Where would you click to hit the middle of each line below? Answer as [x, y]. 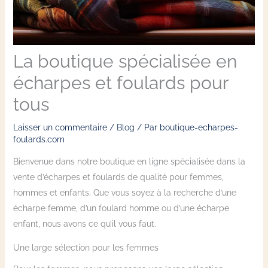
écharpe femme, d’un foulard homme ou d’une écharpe [121, 208]
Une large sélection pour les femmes [86, 247]
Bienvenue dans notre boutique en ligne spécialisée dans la [129, 161]
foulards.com [39, 139]
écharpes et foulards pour [121, 83]
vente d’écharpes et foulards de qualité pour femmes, [118, 177]
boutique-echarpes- [199, 127]
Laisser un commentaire [60, 127]
